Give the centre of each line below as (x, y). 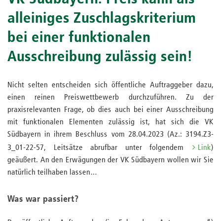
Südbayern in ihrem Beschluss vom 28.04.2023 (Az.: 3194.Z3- (110, 135)
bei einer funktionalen (79, 38)
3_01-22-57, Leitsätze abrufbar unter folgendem (99, 148)
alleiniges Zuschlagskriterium (102, 19)
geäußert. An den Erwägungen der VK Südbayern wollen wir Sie (110, 160)
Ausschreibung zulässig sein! (100, 57)
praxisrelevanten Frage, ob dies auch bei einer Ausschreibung (110, 110)
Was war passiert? (43, 199)
